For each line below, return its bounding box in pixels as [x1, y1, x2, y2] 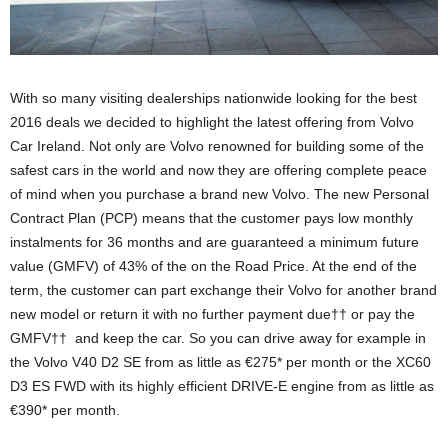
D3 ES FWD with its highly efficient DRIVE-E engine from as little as [10, 378, 434, 395]
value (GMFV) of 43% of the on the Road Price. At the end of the [10, 258, 417, 275]
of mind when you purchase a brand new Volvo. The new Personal [10, 186, 429, 203]
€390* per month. [10, 402, 120, 419]
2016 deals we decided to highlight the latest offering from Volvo [10, 114, 414, 131]
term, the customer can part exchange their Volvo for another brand [10, 282, 437, 299]
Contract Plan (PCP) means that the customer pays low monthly [10, 210, 413, 227]
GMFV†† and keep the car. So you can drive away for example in [10, 330, 426, 347]
